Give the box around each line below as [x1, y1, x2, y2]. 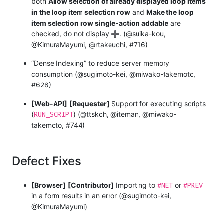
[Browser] [31, 180, 66, 189]
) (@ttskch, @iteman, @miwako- [73, 110, 176, 118]
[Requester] [69, 99, 110, 108]
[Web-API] [31, 99, 67, 108]
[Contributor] [68, 180, 114, 189]
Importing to [114, 180, 157, 189]
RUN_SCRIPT [34, 109, 73, 119]
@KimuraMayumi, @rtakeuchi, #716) [31, 40, 148, 49]
